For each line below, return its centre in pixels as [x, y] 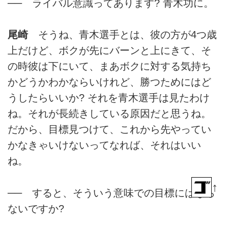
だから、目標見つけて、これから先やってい [109, 130]
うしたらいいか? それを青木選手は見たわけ [109, 98]
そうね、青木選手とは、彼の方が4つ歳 [122, 35]
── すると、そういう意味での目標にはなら [111, 193]
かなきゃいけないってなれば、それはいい [104, 145]
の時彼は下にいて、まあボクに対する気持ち [109, 66]
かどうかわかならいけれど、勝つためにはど [109, 82]
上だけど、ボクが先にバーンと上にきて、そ [109, 51]
